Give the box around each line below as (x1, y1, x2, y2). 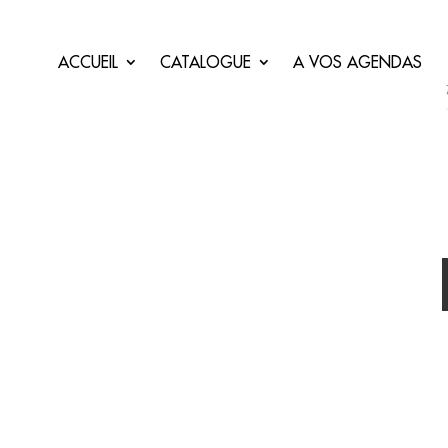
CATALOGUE (159, 52, 251, 72)
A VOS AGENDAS (292, 52, 422, 72)
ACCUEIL (57, 52, 118, 72)
